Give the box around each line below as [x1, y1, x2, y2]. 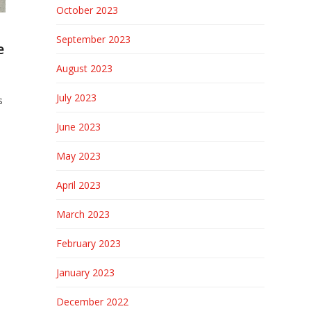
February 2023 [56, 237, 121, 250]
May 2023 [56, 149, 101, 162]
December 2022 [56, 295, 128, 308]
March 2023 [56, 208, 110, 221]
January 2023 [56, 266, 115, 279]
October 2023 [56, 3, 118, 17]
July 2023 [56, 91, 96, 104]
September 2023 [56, 33, 131, 46]
